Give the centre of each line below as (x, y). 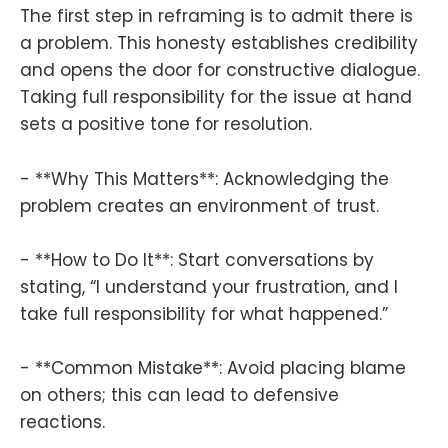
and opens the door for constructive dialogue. (220, 70)
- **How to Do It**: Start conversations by (197, 259)
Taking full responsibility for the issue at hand (216, 97)
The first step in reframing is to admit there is (216, 16)
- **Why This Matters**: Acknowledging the (204, 178)
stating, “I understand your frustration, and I (209, 286)
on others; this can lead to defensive (179, 394)
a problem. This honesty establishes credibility (219, 43)
